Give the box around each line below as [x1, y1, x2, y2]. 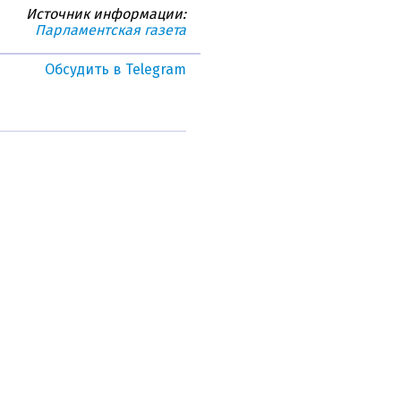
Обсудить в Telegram [45, 61, 186, 79]
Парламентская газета [35, 21, 186, 39]
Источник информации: [26, 5, 186, 23]
